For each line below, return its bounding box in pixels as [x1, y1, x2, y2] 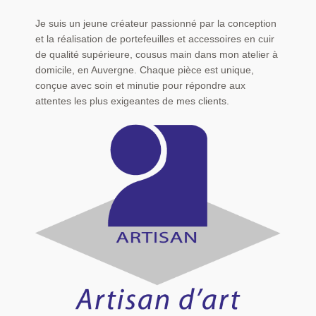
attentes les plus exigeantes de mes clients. [35, 95, 229, 107]
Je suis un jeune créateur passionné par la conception [35, 18, 276, 29]
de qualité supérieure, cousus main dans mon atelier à [35, 49, 278, 60]
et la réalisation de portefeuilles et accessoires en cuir [35, 33, 274, 44]
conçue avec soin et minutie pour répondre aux [35, 80, 245, 91]
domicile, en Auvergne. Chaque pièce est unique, [35, 64, 254, 75]
